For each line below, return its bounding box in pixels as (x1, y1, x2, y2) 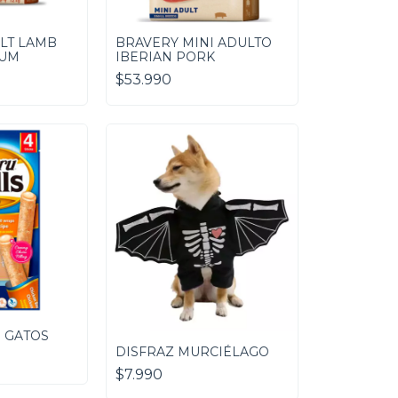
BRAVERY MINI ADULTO (115, 34, 272, 51)
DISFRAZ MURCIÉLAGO (115, 343, 269, 360)
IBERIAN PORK (115, 48, 215, 65)
